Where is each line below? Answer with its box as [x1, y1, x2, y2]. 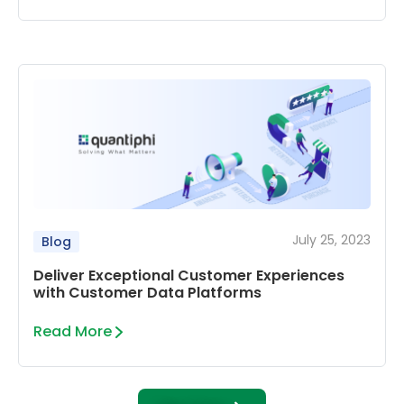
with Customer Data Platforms [33, 281, 262, 303]
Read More [33, 320, 112, 342]
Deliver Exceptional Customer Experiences [33, 264, 344, 286]
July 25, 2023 [292, 230, 371, 249]
